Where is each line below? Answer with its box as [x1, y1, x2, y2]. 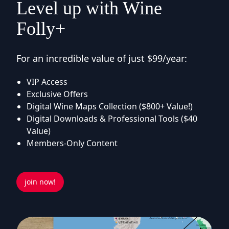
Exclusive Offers [27, 88, 88, 100]
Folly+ [16, 18, 65, 39]
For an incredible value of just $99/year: [16, 52, 187, 65]
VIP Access [27, 76, 67, 88]
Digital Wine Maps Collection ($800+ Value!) [27, 101, 193, 112]
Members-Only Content [27, 138, 118, 149]
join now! [25, 177, 56, 187]
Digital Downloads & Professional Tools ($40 [27, 113, 197, 125]
